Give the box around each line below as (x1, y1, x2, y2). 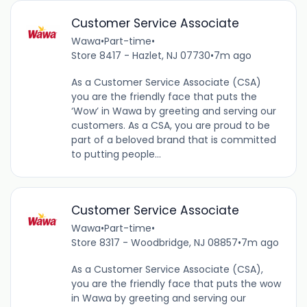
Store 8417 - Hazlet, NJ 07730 (71, 49, 210, 63)
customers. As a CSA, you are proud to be (71, 119, 270, 133)
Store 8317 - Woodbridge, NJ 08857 (71, 236, 238, 250)
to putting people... (71, 147, 161, 162)
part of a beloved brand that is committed (71, 133, 276, 147)
